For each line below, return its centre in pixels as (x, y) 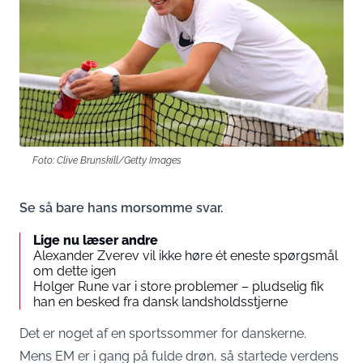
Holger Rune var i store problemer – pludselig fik (178, 286)
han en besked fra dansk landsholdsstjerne (160, 301)
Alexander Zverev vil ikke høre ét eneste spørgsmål (186, 255)
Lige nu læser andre (96, 240)
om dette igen (75, 271)
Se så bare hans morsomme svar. (121, 207)
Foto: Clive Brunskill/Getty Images (107, 160)
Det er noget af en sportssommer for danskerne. (163, 333)
